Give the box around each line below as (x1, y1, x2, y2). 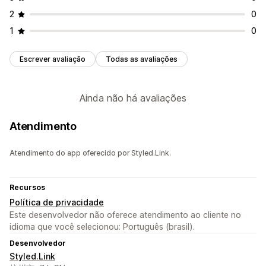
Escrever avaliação (20, 55, 85, 64)
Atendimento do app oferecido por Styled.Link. (9, 148, 171, 158)
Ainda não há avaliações (80, 92, 186, 104)
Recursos (9, 183, 45, 192)
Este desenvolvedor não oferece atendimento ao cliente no (9, 210, 241, 220)
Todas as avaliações (106, 55, 178, 64)
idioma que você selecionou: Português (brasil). (9, 221, 195, 232)
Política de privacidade (9, 197, 104, 208)
